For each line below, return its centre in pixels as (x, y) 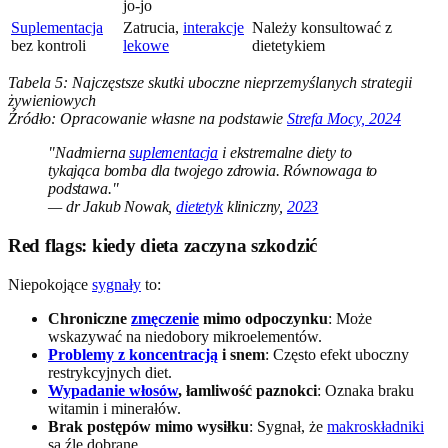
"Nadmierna (89, 153)
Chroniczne (89, 318)
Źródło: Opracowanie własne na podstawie (147, 119)
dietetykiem (288, 46)
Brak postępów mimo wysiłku (148, 426)
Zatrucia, (153, 28)
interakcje (213, 28)
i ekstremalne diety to (285, 153)
